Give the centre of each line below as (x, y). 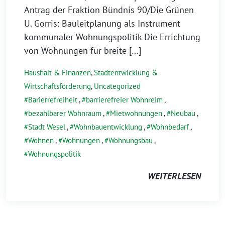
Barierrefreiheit (53, 100)
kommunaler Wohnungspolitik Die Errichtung (112, 37)
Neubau (183, 113)
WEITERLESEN (174, 176)
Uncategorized (117, 86)
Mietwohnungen (136, 113)
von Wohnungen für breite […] (83, 50)
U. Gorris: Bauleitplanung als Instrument (102, 23)
